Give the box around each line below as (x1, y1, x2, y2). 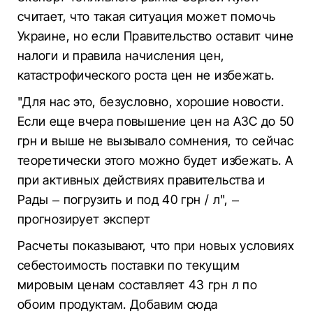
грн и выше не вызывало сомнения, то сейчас (17, 133, 294, 148)
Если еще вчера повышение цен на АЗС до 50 (17, 114, 294, 129)
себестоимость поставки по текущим (17, 258, 240, 272)
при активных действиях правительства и (17, 173, 265, 187)
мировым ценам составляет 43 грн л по (17, 277, 257, 292)
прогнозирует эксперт (17, 212, 151, 226)
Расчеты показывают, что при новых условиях (17, 238, 295, 253)
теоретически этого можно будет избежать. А (17, 153, 293, 168)
